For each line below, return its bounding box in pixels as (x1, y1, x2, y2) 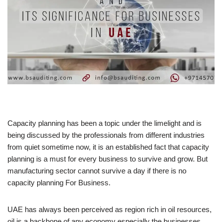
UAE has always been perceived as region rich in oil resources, (7, 205, 212, 214)
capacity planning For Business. (7, 178, 111, 187)
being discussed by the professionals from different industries (7, 131, 205, 140)
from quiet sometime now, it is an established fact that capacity (7, 143, 209, 152)
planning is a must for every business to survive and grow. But (7, 155, 208, 164)
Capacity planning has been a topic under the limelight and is (7, 119, 202, 128)
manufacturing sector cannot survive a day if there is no (7, 166, 186, 175)
